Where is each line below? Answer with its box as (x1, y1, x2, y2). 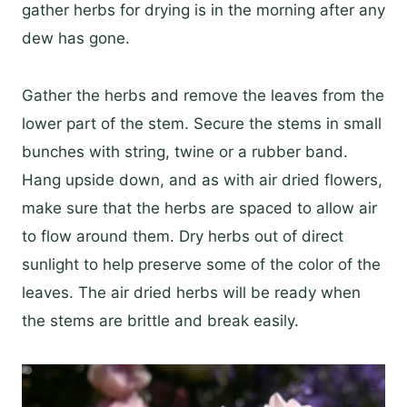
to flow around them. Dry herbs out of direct (22, 227, 343, 246)
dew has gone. (22, 29, 130, 48)
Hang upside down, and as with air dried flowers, (22, 171, 382, 190)
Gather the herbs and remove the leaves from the (22, 86, 384, 105)
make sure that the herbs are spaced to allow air (22, 199, 377, 218)
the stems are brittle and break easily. (22, 312, 299, 331)
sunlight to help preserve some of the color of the (22, 255, 381, 274)
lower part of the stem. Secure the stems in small (22, 114, 382, 134)
